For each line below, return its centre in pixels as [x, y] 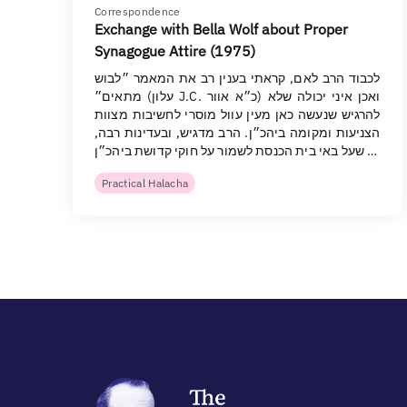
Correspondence [138, 11]
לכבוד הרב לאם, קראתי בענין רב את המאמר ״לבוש [238, 78]
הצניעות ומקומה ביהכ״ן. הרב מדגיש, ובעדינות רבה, [238, 133]
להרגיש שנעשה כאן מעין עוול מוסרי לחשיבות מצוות [238, 114]
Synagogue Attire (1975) [175, 51]
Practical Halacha [145, 183]
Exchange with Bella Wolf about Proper [221, 29]
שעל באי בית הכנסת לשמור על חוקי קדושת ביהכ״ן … [371, 151]
